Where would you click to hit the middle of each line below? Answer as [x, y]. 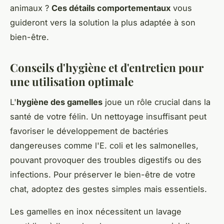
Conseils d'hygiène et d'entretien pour [107, 68]
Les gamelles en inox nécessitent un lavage [96, 211]
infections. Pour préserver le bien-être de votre [103, 174]
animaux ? [31, 8]
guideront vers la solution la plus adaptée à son [103, 23]
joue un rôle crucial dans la [156, 102]
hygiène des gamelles [59, 102]
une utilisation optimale [72, 82]
